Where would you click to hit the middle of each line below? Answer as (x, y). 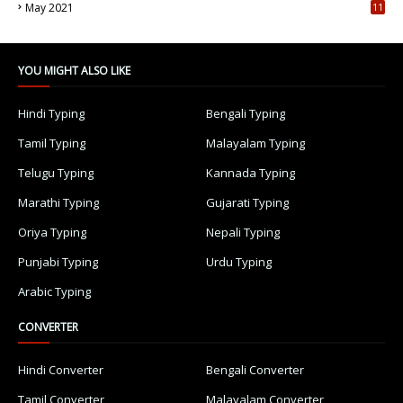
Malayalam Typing (255, 143)
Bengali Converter (255, 369)
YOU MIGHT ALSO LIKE (74, 70)
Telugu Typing (56, 172)
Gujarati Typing (247, 202)
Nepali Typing (243, 232)
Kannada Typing (251, 172)
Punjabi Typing (58, 261)
